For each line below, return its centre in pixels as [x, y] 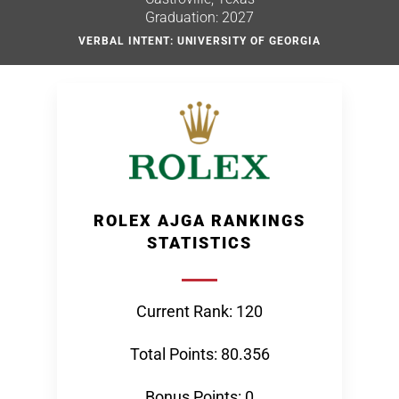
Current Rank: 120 [199, 311]
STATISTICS [199, 243]
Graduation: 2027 [199, 17]
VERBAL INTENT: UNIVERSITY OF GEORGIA [199, 41]
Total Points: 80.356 [199, 354]
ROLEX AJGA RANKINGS [199, 220]
